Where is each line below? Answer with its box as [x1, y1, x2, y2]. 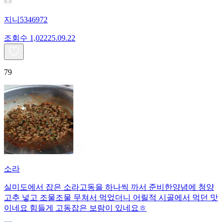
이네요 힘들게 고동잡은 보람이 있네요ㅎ [4, 204, 147, 213]
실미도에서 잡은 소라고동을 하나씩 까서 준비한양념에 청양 [4, 183, 214, 192]
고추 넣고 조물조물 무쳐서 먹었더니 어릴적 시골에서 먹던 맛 [4, 193, 218, 202]
